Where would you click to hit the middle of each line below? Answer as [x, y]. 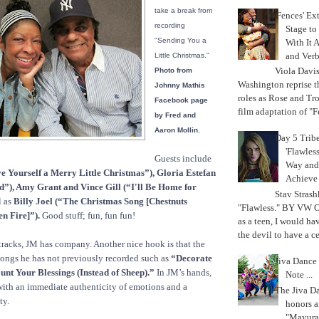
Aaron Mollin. [177, 130]
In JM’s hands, [183, 273]
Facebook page [181, 100]
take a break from [183, 11]
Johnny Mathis [180, 85]
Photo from [173, 70]
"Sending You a [181, 41]
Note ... [299, 275]
